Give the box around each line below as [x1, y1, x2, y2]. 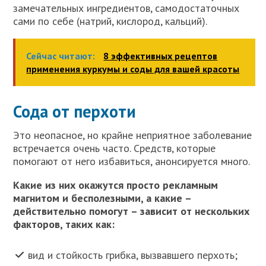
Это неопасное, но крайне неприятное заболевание [13, 128, 252, 142]
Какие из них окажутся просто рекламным [13, 178, 218, 192]
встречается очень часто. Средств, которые [13, 141, 216, 155]
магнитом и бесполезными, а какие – [13, 191, 192, 205]
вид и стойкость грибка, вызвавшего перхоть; [28, 248, 238, 262]
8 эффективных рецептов [103, 49, 218, 62]
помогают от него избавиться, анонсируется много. [13, 154, 251, 168]
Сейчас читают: [26, 49, 98, 62]
